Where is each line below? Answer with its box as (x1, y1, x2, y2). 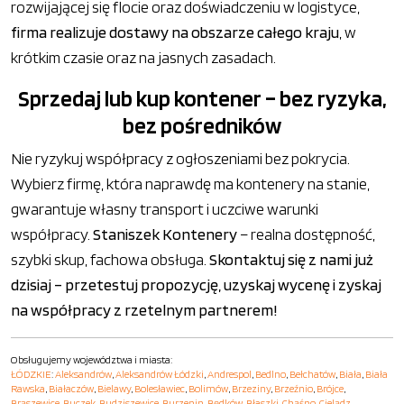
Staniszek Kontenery (93, 225, 237, 244)
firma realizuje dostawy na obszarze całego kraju (11, 23, 339, 42)
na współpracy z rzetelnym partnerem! (11, 300, 277, 320)
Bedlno (255, 367, 286, 381)
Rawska (11, 381, 45, 396)
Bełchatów (289, 367, 335, 381)
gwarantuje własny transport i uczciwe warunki (11, 199, 318, 219)
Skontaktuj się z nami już (209, 250, 373, 270)
